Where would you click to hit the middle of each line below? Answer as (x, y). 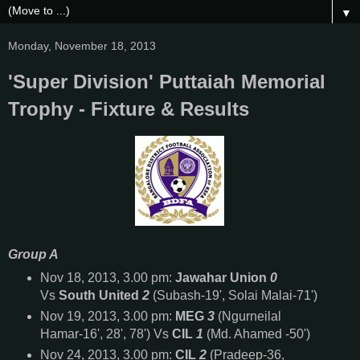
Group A (35, 254)
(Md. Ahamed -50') (256, 333)
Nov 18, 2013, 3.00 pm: (107, 277)
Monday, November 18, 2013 (82, 45)
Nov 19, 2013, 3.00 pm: (107, 316)
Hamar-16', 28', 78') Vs (106, 333)
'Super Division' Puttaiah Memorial (167, 81)
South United (100, 295)
